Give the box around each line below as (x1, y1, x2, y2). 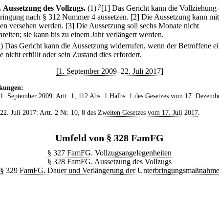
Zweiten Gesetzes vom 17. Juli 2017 (97, 109, 198, 117)
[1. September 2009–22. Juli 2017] (56, 67, 163, 76)
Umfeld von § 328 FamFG (55, 132, 164, 144)
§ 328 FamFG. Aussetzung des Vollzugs (47, 157, 172, 166)
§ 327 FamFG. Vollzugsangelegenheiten (47, 149, 172, 157)
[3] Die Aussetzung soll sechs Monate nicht (66, 22, 199, 30)
